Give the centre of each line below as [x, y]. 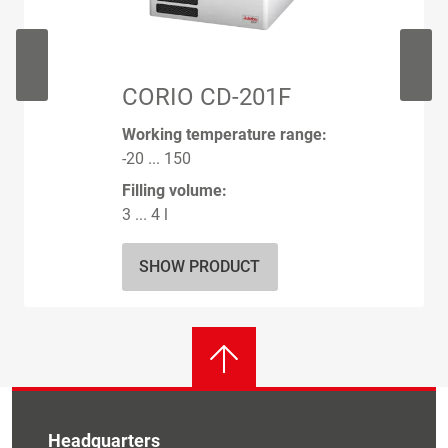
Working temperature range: [224, 135]
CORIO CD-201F [206, 97]
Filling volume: [174, 191]
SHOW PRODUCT [200, 267]
